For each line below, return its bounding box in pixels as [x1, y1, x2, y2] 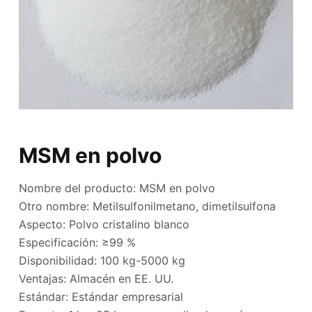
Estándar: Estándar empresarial [18, 289, 183, 304]
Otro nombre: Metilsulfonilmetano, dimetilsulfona [18, 198, 276, 213]
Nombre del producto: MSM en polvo [18, 180, 215, 195]
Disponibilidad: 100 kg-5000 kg [18, 253, 185, 267]
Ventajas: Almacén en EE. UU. [18, 271, 173, 286]
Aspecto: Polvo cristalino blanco [18, 217, 189, 231]
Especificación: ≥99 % [18, 235, 136, 249]
